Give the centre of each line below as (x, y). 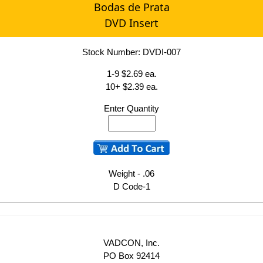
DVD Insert (131, 23)
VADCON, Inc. (131, 242)
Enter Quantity (131, 109)
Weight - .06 (131, 174)
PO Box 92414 (131, 255)
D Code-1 (131, 187)
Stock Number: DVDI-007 (131, 52)
